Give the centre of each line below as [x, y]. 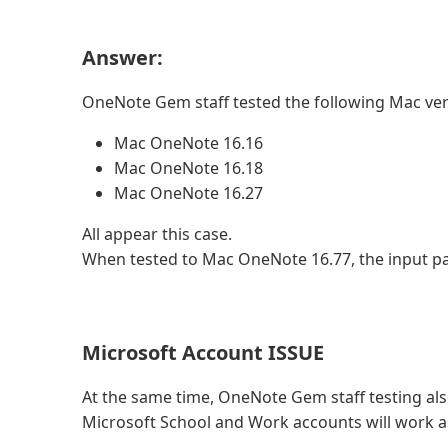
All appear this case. [157, 234]
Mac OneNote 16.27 [188, 193]
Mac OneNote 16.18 [188, 168]
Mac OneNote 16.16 [188, 143]
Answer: [122, 57]
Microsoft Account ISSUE [203, 352]
